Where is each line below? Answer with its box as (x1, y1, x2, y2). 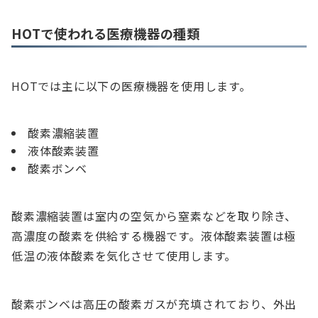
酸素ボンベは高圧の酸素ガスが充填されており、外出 (11, 295, 297, 313)
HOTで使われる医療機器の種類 (11, 24, 200, 43)
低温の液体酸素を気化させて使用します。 (11, 247, 237, 265)
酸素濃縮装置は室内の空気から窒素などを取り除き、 (11, 207, 297, 225)
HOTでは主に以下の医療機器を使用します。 (11, 77, 251, 95)
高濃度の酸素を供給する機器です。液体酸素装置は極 (11, 227, 297, 245)
